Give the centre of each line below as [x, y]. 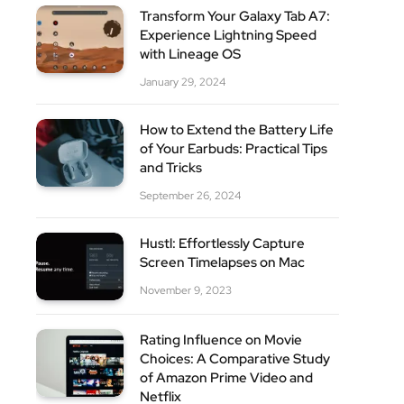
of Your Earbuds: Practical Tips [234, 149]
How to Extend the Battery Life [237, 130]
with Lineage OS [190, 55]
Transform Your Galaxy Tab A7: [235, 17]
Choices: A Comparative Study [235, 359]
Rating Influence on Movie [221, 340]
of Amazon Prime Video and [226, 378]
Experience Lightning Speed [228, 36]
